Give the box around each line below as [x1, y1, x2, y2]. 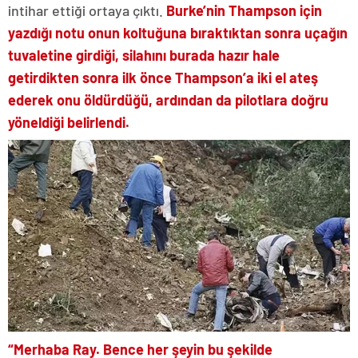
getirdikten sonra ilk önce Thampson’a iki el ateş [8, 68, 318, 86]
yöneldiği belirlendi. [8, 113, 129, 131]
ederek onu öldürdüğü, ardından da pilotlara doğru [8, 90, 328, 109]
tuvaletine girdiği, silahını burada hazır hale [8, 46, 280, 64]
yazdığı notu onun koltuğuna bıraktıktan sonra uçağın [8, 23, 348, 42]
